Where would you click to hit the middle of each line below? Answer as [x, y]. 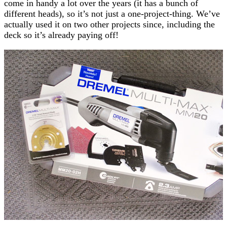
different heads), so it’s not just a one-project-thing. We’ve [112, 13]
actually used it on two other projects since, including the [109, 24]
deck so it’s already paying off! [61, 35]
